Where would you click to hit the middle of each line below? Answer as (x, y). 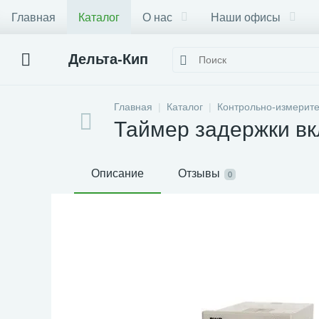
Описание (117, 173)
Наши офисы (246, 17)
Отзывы (199, 173)
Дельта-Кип (108, 59)
